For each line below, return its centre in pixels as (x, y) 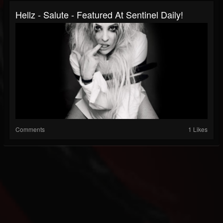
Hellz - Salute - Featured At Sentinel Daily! (99, 15)
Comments (30, 129)
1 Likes (198, 129)
